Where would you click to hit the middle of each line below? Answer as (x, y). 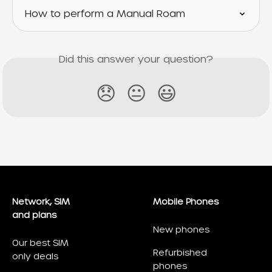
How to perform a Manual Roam (105, 14)
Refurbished (180, 253)
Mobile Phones (186, 202)
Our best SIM (40, 243)
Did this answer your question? (136, 59)
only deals (35, 257)
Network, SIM (41, 202)
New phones (181, 230)
